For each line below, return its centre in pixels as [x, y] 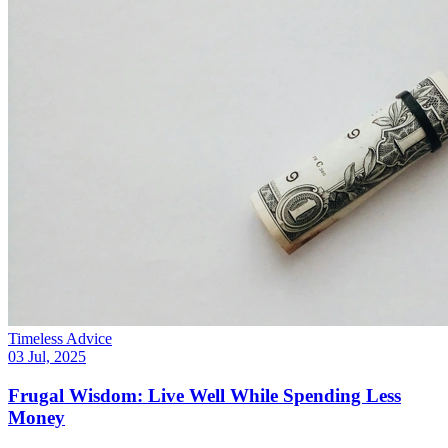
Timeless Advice [60, 339]
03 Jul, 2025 [47, 357]
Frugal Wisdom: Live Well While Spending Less [204, 396]
